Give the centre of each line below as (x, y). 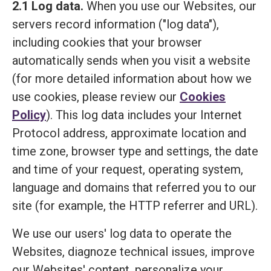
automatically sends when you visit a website (131, 60)
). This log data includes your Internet (144, 115)
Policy (29, 115)
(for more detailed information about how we (132, 78)
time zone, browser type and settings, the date (135, 151)
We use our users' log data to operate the (122, 233)
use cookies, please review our (96, 96)
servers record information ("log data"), (116, 24)
